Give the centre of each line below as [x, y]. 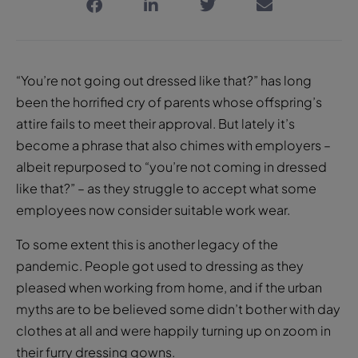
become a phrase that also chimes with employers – [173, 145]
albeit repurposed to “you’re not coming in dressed [171, 166]
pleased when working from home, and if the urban [169, 287]
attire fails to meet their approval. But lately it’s [155, 123]
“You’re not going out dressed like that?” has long [164, 80]
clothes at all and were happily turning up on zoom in [173, 330]
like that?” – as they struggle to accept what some [166, 188]
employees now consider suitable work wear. [153, 209]
